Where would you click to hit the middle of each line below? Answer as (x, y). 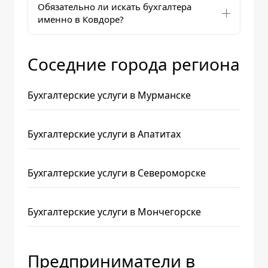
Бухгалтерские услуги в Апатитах (104, 134)
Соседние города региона (134, 64)
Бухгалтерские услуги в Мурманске (109, 95)
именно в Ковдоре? (81, 19)
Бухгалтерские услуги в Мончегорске (114, 212)
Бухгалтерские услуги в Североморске (117, 173)
